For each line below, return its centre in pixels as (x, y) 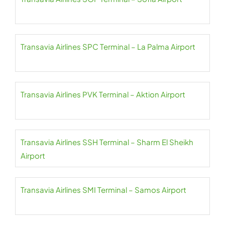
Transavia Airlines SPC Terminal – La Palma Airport (108, 47)
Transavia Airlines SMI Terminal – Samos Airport (103, 190)
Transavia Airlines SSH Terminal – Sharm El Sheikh (107, 142)
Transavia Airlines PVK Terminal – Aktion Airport (103, 94)
